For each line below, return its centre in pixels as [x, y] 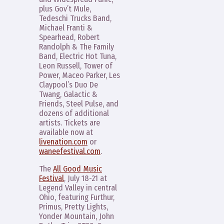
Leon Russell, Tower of [76, 65]
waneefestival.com [70, 151]
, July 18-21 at [85, 178]
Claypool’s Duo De [68, 84]
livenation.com [63, 141]
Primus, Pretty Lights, [73, 206]
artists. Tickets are [69, 122]
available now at [66, 132]
